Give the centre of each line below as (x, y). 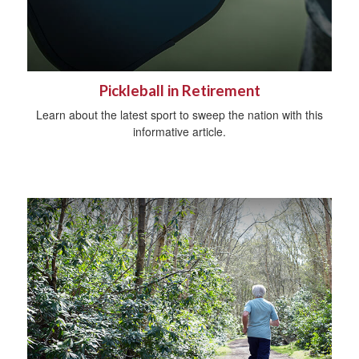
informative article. (179, 132)
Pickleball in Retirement (179, 91)
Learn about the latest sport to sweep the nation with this (179, 115)
